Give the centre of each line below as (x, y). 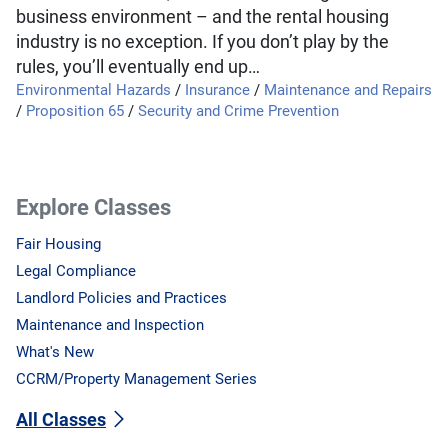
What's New (55, 352)
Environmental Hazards (93, 90)
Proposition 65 (75, 111)
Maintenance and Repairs (348, 90)
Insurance (217, 90)
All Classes (61, 419)
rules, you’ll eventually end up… (138, 67)
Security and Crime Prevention (238, 111)
